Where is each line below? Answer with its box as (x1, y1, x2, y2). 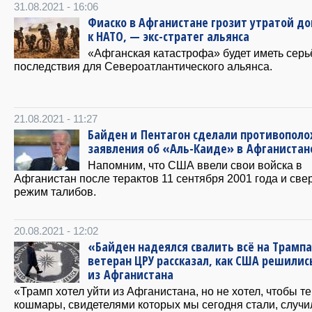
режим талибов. (14, 185, 96, 198)
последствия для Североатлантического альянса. (14, 60, 272, 73)
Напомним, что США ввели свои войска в (88, 159, 302, 172)
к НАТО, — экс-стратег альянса (88, 28, 249, 45)
